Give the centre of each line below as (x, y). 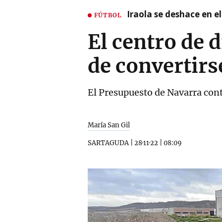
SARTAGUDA (108, 143)
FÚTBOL (108, 15)
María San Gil (109, 125)
